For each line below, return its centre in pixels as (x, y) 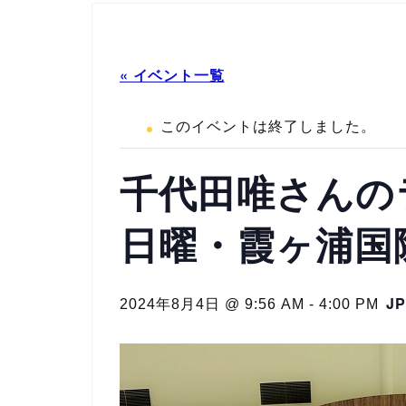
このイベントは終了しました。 (268, 126)
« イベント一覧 (172, 74)
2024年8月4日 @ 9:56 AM (212, 304)
